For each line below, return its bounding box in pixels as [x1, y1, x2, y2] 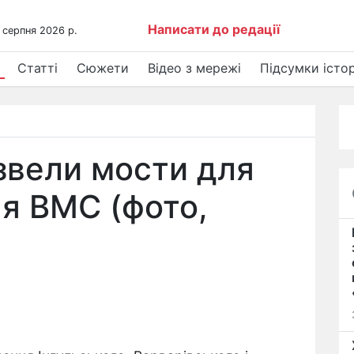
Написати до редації [148, 21, 281, 37]
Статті [17, 60, 58, 76]
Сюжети [77, 60, 129, 76]
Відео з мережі [148, 60, 241, 76]
